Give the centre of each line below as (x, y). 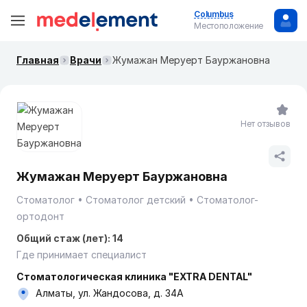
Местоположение (229, 26)
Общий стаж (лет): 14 (70, 238)
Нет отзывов (266, 124)
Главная (38, 60)
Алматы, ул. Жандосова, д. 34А (110, 293)
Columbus (214, 14)
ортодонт (40, 216)
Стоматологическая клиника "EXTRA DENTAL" (134, 277)
